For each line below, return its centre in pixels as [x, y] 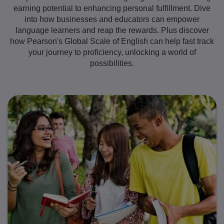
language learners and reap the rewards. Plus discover [112, 30]
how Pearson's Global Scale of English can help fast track [112, 41]
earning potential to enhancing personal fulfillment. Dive [112, 8]
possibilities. [112, 63]
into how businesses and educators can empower [112, 19]
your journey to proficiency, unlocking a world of [112, 52]
